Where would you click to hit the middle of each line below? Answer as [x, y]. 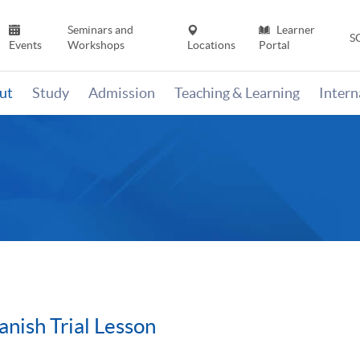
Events [26, 45]
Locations [212, 45]
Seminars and [100, 30]
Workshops [96, 45]
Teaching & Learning [237, 93]
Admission [122, 93]
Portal [274, 45]
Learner [294, 30]
